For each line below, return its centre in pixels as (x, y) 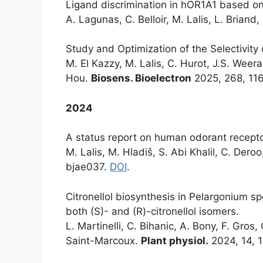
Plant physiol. (175, 240)
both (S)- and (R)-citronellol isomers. (152, 211)
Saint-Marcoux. (103, 240)
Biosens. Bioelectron (141, 78)
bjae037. (88, 167)
